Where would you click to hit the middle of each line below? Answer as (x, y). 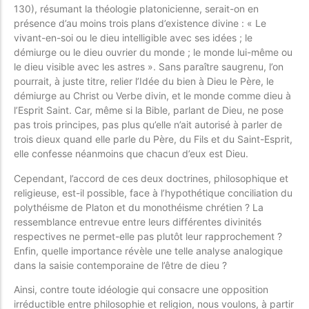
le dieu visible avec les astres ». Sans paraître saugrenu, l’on (149, 67)
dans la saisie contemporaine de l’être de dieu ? (120, 265)
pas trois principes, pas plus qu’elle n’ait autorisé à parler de (148, 125)
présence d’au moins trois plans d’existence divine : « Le (140, 23)
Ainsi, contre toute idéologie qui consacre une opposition (141, 289)
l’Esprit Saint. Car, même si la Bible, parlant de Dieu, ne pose (149, 110)
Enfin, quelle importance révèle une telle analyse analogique (148, 250)
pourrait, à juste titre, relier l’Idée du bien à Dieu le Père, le (144, 81)
